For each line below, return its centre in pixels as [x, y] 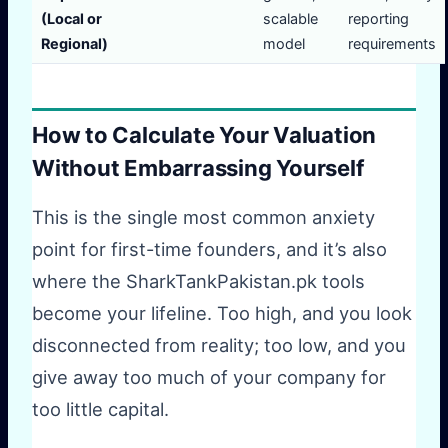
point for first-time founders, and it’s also [209, 248]
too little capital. [100, 408]
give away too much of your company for [209, 376]
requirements [391, 44]
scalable [290, 19]
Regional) [74, 44]
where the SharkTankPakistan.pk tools [198, 280]
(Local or [71, 19]
